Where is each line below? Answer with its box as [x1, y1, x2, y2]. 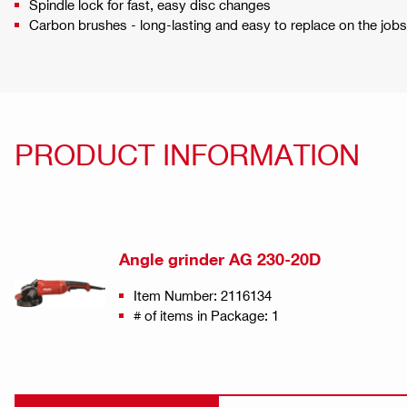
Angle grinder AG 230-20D [119, 249, 321, 269]
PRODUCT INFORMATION [15, 135, 360, 171]
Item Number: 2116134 [134, 286, 272, 303]
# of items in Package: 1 [134, 306, 279, 323]
